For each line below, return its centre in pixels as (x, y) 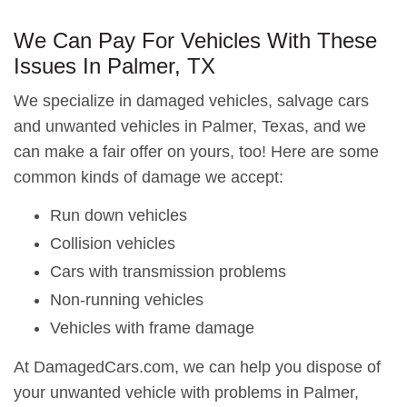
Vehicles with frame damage (152, 328)
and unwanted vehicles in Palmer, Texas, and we (190, 126)
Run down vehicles (119, 215)
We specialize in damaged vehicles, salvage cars (191, 101)
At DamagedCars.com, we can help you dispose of (197, 367)
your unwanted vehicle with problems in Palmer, (186, 392)
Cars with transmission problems (168, 272)
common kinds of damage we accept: (149, 177)
